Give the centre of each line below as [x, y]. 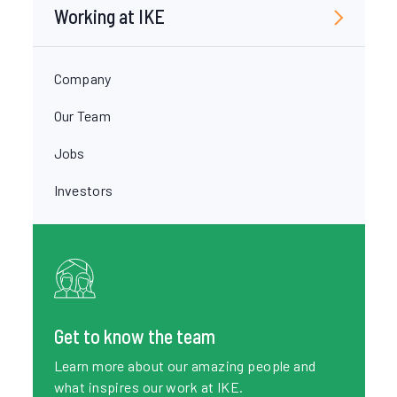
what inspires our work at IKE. [148, 387]
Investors [83, 190]
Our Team [82, 116]
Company [82, 78]
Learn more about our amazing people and [185, 366]
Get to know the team [134, 336]
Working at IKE [109, 16]
